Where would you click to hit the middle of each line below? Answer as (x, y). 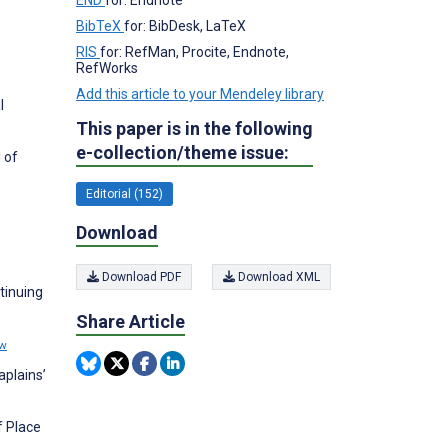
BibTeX (100, 25)
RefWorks (107, 67)
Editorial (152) (124, 193)
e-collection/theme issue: (182, 152)
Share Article (130, 321)
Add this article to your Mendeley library (200, 93)
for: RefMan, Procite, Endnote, (194, 51)
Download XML (277, 277)
